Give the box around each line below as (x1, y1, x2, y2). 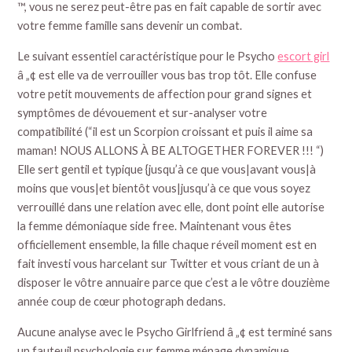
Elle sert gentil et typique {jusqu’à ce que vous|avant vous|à (17, 162, 317, 176)
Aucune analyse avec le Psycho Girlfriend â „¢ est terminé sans (17, 324, 333, 339)
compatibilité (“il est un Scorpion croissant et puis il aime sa (17, 124, 313, 138)
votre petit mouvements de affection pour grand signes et (17, 86, 313, 101)
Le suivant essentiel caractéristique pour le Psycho (17, 49, 278, 63)
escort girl (277, 49, 330, 63)
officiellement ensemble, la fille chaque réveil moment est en (17, 237, 317, 251)
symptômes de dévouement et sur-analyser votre (17, 105, 268, 119)
